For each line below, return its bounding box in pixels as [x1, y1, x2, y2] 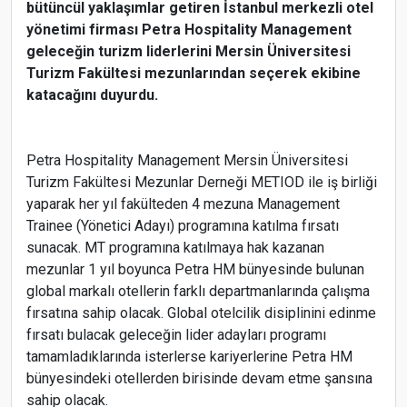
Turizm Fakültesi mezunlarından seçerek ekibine [26, 65, 361, 82]
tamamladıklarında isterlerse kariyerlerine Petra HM [26, 348, 352, 365]
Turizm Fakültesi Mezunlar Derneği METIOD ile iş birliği [26, 174, 377, 191]
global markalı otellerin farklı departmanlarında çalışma [26, 283, 370, 300]
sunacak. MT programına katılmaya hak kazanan [26, 239, 324, 256]
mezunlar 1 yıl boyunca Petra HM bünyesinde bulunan [26, 261, 364, 278]
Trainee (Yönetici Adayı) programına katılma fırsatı [26, 217, 339, 234]
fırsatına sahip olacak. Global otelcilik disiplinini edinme [26, 304, 376, 322]
